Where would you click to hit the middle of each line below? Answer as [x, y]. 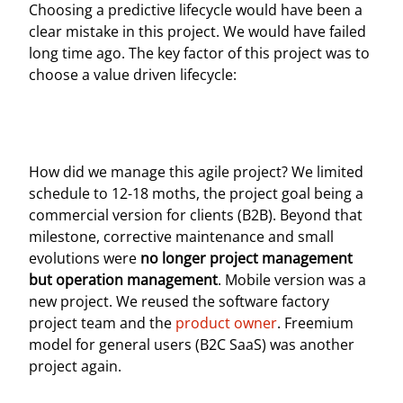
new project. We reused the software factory [179, 301]
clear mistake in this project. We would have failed [197, 31]
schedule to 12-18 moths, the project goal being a [196, 193]
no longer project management [246, 258]
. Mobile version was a [292, 280]
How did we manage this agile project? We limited [196, 172]
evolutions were [85, 258]
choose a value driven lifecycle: [133, 75]
